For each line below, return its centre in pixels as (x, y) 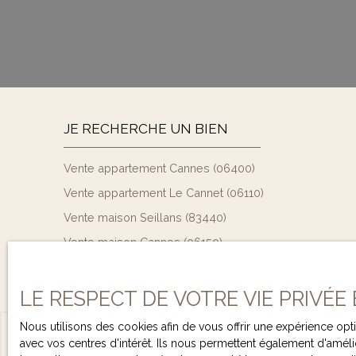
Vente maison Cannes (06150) (143, 242)
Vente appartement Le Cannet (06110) (164, 193)
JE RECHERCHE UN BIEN (146, 129)
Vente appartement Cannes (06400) (159, 168)
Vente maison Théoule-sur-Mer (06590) (169, 267)
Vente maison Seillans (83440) (145, 217)
